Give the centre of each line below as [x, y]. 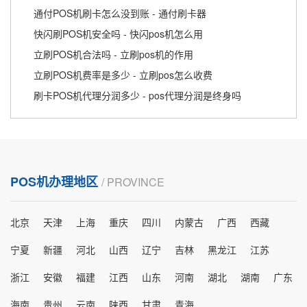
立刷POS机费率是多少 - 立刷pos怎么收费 [123, 75]
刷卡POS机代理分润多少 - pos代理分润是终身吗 [137, 96]
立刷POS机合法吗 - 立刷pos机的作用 [113, 54]
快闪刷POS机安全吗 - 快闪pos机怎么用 [118, 34]
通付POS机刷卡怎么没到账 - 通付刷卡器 [120, 13]
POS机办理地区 [56, 182]
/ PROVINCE [133, 182]
